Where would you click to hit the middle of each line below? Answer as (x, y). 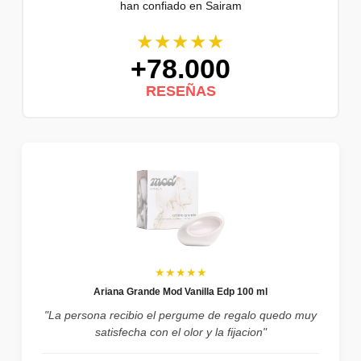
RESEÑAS (180, 91)
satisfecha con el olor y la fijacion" (180, 332)
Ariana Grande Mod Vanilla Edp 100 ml (180, 291)
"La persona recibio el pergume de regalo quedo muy (180, 315)
